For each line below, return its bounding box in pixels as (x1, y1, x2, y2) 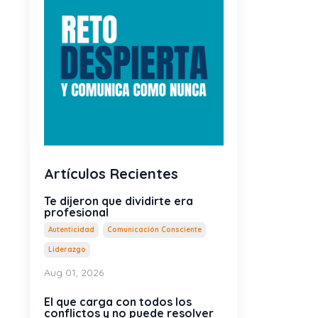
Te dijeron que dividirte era (44, 194, 193, 209)
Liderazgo (48, 245, 86, 255)
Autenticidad (48, 225, 94, 235)
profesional (44, 205, 109, 220)
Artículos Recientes (44, 165, 178, 183)
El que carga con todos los (44, 295, 192, 309)
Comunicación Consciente (107, 225, 202, 235)
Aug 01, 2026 (44, 266, 104, 280)
